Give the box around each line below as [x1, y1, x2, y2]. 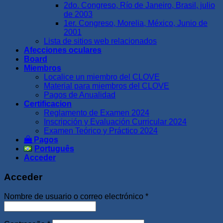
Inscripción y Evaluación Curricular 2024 [44, 117, 187, 126]
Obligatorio [148, 191, 187, 200]
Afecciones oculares [24, 46, 102, 55]
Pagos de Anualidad [44, 91, 115, 100]
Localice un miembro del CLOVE [44, 73, 160, 82]
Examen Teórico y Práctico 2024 [44, 126, 158, 135]
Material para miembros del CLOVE [44, 82, 169, 91]
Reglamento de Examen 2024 [44, 109, 149, 117]
